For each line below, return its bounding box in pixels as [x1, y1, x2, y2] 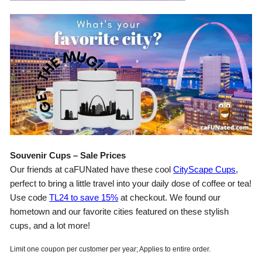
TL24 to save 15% [49, 192, 119, 202]
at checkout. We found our [118, 192, 221, 202]
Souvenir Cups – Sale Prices [10, 150, 126, 160]
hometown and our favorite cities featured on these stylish [10, 206, 229, 216]
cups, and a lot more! [10, 220, 91, 230]
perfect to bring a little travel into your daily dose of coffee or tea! [10, 178, 252, 188]
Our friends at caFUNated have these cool [10, 164, 174, 174]
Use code [10, 192, 50, 202]
